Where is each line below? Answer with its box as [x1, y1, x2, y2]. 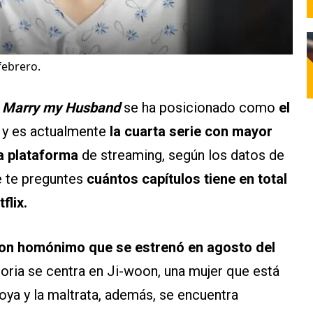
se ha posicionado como [124, 99, 279, 117]
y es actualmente [2, 123, 110, 140]
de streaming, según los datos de [82, 147, 284, 164]
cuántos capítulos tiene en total [87, 170, 287, 188]
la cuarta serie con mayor [110, 123, 272, 140]
